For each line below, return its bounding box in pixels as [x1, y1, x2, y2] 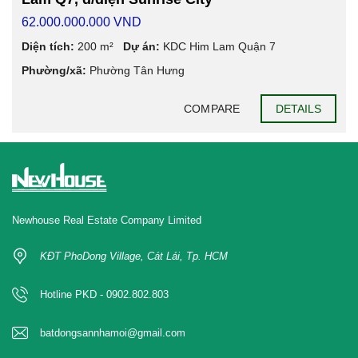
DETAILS [275, 102, 322, 116]
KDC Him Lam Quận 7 [163, 40, 276, 54]
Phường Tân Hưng [89, 64, 185, 78]
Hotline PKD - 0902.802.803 [40, 288, 169, 301]
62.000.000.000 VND [22, 15, 141, 30]
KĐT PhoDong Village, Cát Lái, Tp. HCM [40, 250, 228, 263]
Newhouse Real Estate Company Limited [12, 214, 201, 227]
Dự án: [123, 40, 160, 54]
